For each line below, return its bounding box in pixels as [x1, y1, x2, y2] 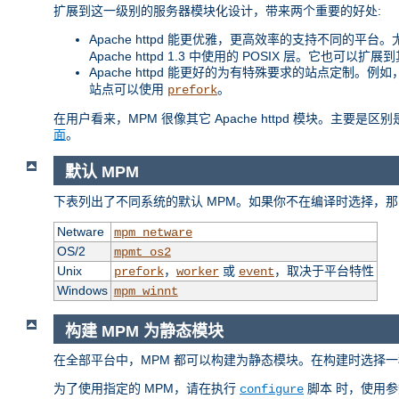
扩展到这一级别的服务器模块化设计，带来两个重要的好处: [53, 3, 381, 18]
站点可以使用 [89, 81, 167, 96]
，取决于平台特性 [273, 264, 374, 279]
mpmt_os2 [113, 245, 171, 260]
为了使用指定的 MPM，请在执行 [53, 381, 240, 396]
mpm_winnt [113, 284, 178, 299]
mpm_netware [113, 225, 192, 240]
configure [240, 382, 304, 397]
